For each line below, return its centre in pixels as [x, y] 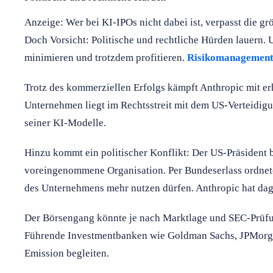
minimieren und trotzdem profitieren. [106, 58]
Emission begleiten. [67, 253]
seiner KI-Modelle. [65, 123]
